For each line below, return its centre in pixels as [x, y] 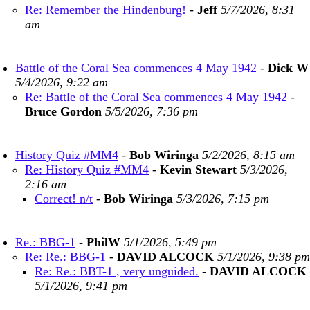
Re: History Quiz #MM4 [87, 170]
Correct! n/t [64, 199]
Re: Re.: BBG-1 [65, 257]
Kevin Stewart [198, 170]
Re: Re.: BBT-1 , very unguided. [117, 271]
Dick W [288, 68]
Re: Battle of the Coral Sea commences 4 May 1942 [156, 97]
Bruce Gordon [63, 111]
